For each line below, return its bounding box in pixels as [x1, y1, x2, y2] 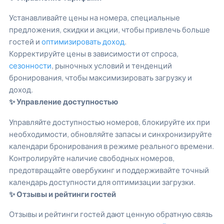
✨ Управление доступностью [9, 96, 118, 106]
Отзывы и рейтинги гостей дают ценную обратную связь [9, 209, 212, 219]
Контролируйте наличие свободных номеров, [9, 152, 174, 162]
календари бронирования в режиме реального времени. [9, 140, 214, 150]
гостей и [9, 36, 41, 46]
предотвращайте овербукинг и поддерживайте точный [9, 164, 209, 174]
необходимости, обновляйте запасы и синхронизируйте [9, 128, 212, 138]
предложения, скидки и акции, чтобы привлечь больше [9, 24, 210, 34]
